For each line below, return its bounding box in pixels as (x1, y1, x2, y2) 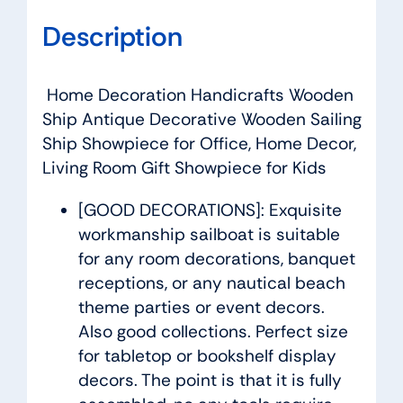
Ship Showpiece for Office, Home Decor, (41, 132, 356, 156)
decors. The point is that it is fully (77, 369, 342, 392)
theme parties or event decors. (77, 296, 325, 319)
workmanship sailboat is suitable (77, 223, 340, 246)
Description (41, 19, 183, 55)
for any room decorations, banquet (77, 247, 355, 271)
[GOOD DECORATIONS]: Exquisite (77, 199, 342, 222)
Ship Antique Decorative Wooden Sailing (41, 108, 362, 131)
